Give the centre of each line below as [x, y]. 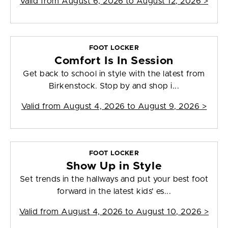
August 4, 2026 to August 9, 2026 [131, 107]
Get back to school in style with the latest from [114, 74]
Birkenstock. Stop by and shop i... [114, 86]
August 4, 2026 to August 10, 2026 [132, 212]
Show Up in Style [114, 166]
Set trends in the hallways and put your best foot [114, 179]
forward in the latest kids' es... [114, 192]
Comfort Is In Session [114, 61]
